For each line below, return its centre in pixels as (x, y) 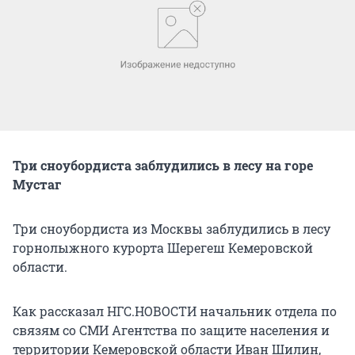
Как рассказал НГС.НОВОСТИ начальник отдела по (175, 311)
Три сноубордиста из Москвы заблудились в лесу (172, 228)
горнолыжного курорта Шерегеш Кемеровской (163, 247)
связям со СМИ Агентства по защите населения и (171, 330)
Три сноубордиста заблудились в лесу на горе (163, 165)
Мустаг (37, 184)
